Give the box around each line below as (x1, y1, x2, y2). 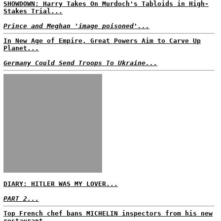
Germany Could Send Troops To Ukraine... (3, 59, 157, 67)
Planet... (3, 44, 39, 52)
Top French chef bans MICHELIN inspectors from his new (3, 210, 213, 217)
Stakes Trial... (3, 7, 63, 15)
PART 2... (3, 195, 39, 202)
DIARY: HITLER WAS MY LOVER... (3, 180, 118, 187)
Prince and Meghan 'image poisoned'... (3, 22, 149, 30)
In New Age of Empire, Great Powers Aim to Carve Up (3, 37, 201, 44)
